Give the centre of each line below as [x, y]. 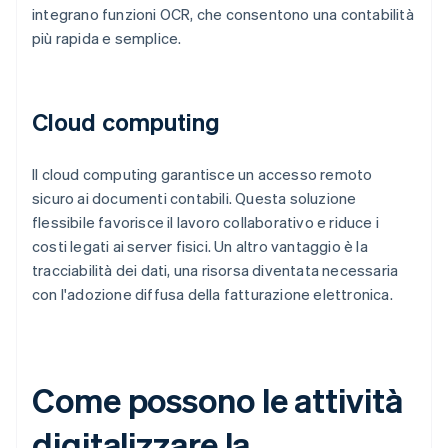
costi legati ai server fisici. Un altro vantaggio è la [200, 246]
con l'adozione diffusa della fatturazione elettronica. [212, 294]
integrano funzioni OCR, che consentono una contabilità [223, 14]
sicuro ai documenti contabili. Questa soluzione [194, 198]
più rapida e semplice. [107, 38]
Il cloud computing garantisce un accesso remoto [202, 174]
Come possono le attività [217, 400]
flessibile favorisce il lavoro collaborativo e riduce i [206, 222]
